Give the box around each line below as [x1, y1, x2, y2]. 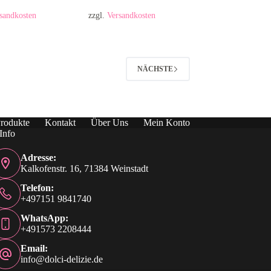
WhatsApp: [20, 213, 68, 224]
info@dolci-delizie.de [20, 254, 103, 265]
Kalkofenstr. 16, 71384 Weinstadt [20, 163, 148, 174]
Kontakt [44, 117, 76, 128]
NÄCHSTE [137, 64, 173, 73]
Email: [20, 243, 48, 254]
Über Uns [90, 117, 128, 128]
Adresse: [20, 152, 56, 163]
